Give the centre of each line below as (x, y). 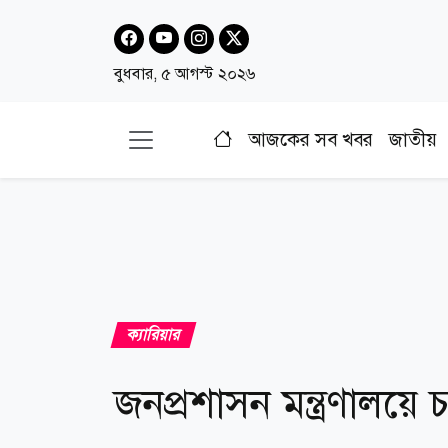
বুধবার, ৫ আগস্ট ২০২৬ (184, 73)
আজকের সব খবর (311, 139)
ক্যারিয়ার (153, 334)
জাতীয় (413, 139)
